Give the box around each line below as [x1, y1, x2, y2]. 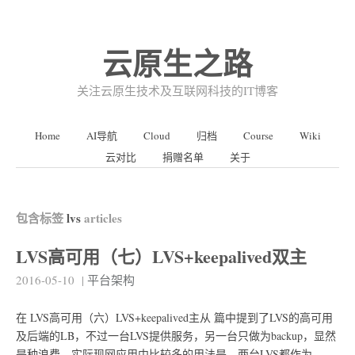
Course [243, 128, 273, 143]
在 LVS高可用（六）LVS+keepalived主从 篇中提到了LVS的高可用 [16, 310, 333, 325]
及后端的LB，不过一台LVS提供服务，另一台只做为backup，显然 [16, 328, 336, 343]
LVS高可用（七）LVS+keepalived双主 [16, 243, 307, 269]
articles [81, 209, 122, 227]
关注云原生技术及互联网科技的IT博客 [77, 82, 278, 98]
